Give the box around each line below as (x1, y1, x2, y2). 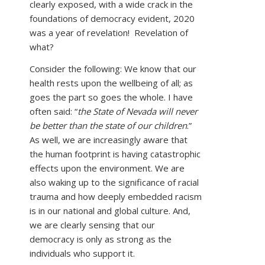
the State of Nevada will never (77, 105, 198, 117)
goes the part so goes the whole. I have (30, 91, 193, 103)
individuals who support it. (30, 247, 135, 259)
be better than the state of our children (30, 119, 187, 131)
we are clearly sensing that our (30, 219, 155, 231)
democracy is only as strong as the (30, 233, 172, 245)
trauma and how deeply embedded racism (30, 190, 202, 202)
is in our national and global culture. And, (30, 205, 190, 216)
